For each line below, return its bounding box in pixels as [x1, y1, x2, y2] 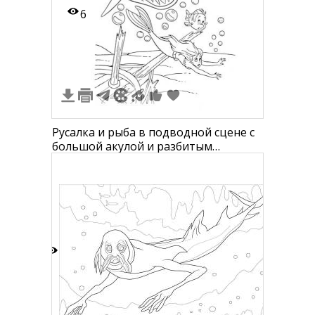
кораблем [52, 153, 106, 168]
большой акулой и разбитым [52, 139, 212, 154]
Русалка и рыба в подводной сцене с [52, 124, 255, 140]
